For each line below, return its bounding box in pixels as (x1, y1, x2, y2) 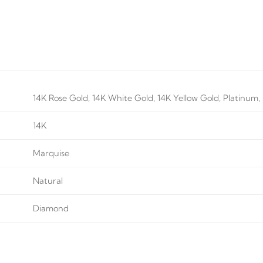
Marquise (33, 148, 70, 159)
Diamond (33, 203, 69, 214)
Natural (33, 176, 63, 187)
